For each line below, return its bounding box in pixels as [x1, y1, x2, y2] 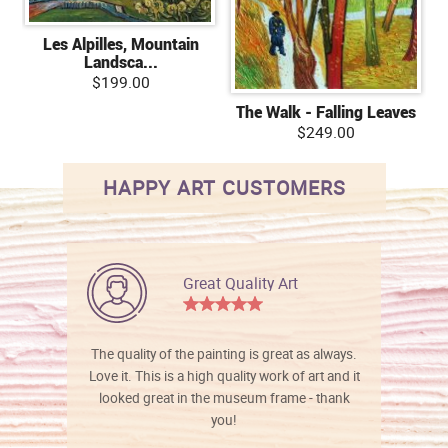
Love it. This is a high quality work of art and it [88, 366, 360, 385]
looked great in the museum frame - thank [98, 388, 350, 407]
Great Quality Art [183, 271, 299, 294]
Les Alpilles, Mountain [42, 32, 199, 55]
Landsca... [83, 50, 158, 73]
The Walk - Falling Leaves [236, 100, 417, 123]
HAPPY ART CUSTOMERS [102, 173, 346, 201]
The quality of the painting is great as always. [91, 344, 358, 363]
